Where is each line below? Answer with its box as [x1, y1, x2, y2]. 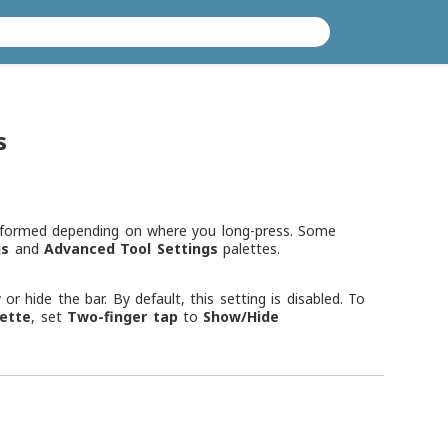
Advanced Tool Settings [44, 238, 218, 258]
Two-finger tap [67, 306, 178, 326]
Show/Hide [203, 306, 280, 326]
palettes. [217, 238, 281, 258]
